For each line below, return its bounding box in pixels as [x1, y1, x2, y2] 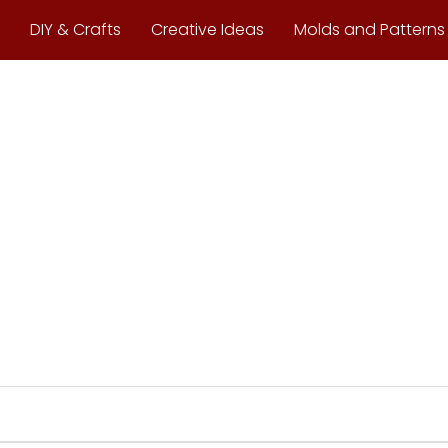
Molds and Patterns [294, 18, 445, 41]
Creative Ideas [151, 18, 264, 41]
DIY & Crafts [30, 18, 121, 41]
